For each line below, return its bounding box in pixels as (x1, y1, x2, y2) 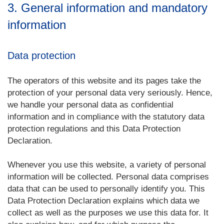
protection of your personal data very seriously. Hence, (7, 88, 212, 97)
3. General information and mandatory (7, 1, 207, 14)
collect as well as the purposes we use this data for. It (7, 208, 208, 217)
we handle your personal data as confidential (7, 100, 173, 109)
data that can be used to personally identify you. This (7, 184, 205, 193)
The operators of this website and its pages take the (7, 76, 201, 85)
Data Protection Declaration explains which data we (7, 196, 199, 205)
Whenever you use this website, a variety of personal (7, 160, 206, 169)
